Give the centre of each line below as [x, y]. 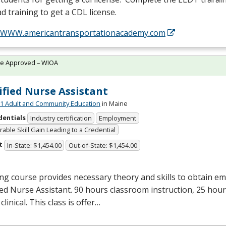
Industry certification [61, 118]
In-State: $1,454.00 [34, 145]
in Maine [114, 103]
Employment [118, 118]
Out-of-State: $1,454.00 [103, 145]
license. [102, 12]
